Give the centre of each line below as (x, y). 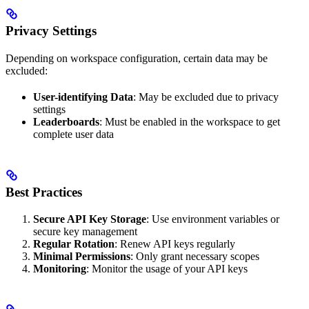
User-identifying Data (83, 97)
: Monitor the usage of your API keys (167, 268)
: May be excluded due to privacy (206, 97)
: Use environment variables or (213, 219)
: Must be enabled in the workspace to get (190, 122)
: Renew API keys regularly (175, 243)
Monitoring (60, 268)
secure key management (85, 231)
